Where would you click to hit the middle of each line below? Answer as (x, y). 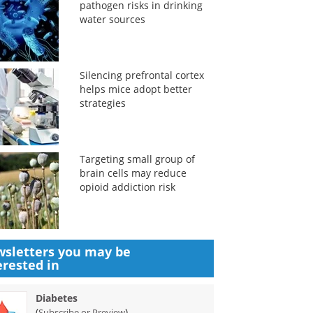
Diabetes (57, 298)
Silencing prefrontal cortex (141, 75)
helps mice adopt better (136, 89)
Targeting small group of (137, 159)
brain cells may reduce (133, 173)
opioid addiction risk (127, 187)
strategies (102, 103)
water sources (112, 19)
